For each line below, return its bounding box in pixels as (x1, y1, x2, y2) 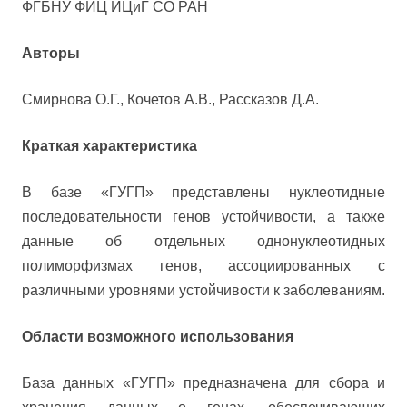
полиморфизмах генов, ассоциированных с (22, 258, 385, 273)
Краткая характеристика (22, 138, 197, 154)
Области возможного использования (22, 329, 293, 344)
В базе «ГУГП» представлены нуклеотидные (22, 184, 385, 200)
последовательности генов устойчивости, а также (22, 209, 385, 224)
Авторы (22, 45, 80, 61)
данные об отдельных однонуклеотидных (22, 233, 385, 249)
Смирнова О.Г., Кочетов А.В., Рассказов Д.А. (22, 92, 319, 107)
